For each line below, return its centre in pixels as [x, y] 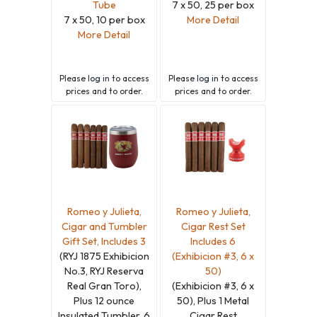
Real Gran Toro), [104, 286]
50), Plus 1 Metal [213, 300]
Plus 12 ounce [104, 300]
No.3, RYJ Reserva [104, 271]
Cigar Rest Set [213, 226]
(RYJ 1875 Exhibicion [104, 256]
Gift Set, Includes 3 [104, 241]
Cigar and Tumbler [104, 226]
